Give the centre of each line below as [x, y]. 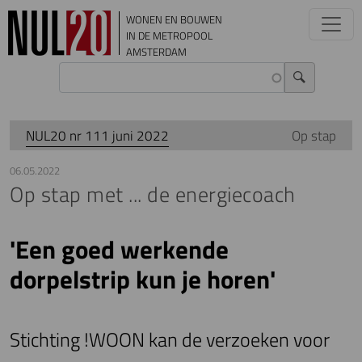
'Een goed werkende [119, 250]
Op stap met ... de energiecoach [153, 195]
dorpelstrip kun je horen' [143, 280]
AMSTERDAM [156, 52]
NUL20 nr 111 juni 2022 [97, 136]
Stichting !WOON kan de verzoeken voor [170, 340]
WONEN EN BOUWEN [174, 19]
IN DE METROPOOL [169, 36]
